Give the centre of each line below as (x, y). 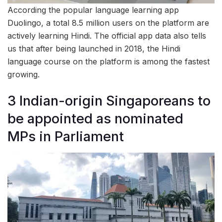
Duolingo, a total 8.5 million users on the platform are (108, 23)
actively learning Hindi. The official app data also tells (107, 36)
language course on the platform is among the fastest (109, 62)
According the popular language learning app (93, 10)
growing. (24, 75)
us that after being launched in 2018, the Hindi (94, 49)
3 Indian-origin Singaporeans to (109, 101)
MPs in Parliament (66, 136)
